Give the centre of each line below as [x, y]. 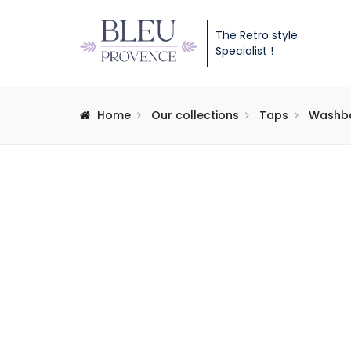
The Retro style [257, 35]
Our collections [195, 115]
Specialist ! [244, 51]
